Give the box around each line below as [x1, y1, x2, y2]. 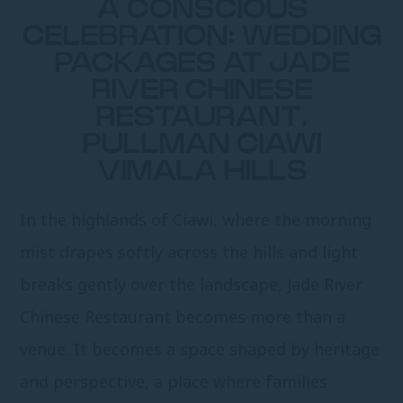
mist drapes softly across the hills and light [20, 241, 359, 263]
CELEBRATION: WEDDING [22, 23, 381, 50]
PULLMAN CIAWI [82, 131, 321, 158]
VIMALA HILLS [96, 158, 307, 185]
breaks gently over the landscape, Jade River [20, 273, 363, 295]
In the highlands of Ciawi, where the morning [20, 209, 372, 230]
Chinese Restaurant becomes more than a [20, 306, 346, 327]
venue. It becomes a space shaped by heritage [20, 338, 381, 360]
